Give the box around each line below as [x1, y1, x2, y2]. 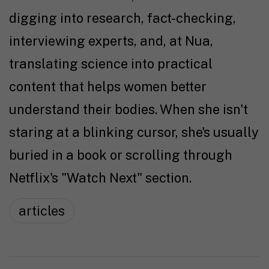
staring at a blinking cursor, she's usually [9, 124, 259, 140]
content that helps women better [9, 78, 207, 94]
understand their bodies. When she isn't [9, 101, 248, 117]
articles [19, 202, 65, 219]
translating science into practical [9, 55, 213, 71]
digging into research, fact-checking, [9, 10, 236, 26]
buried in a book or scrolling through [9, 147, 232, 163]
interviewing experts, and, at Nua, [9, 32, 213, 49]
